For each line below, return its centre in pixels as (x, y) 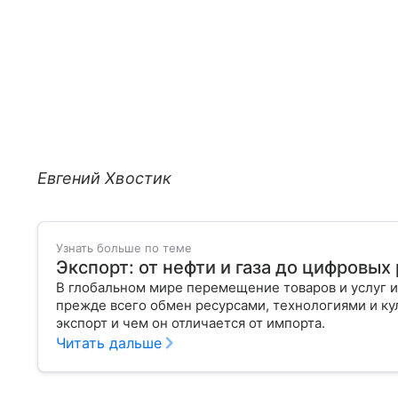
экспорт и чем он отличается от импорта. (196, 322)
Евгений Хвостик (104, 178)
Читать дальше (109, 342)
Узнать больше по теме (124, 247)
